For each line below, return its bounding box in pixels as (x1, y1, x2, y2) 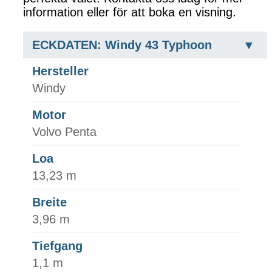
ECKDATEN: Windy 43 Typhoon (32, 38, 212, 52)
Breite (32, 195, 67, 209)
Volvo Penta (32, 124, 97, 138)
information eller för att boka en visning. (23, 5, 236, 19)
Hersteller (32, 64, 89, 78)
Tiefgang (32, 239, 83, 253)
